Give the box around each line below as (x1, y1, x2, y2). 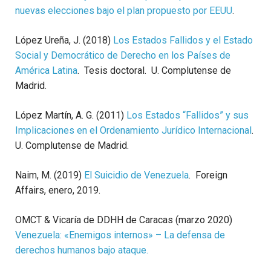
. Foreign (189, 169, 227, 181)
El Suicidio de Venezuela (84, 169, 189, 181)
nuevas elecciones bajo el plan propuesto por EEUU (15, 5, 232, 17)
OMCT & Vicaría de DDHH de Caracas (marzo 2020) (15, 214, 232, 226)
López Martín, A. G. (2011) (15, 109, 126, 122)
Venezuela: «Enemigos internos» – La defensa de (15, 229, 225, 241)
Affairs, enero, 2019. (15, 184, 100, 197)
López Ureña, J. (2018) (15, 34, 113, 47)
